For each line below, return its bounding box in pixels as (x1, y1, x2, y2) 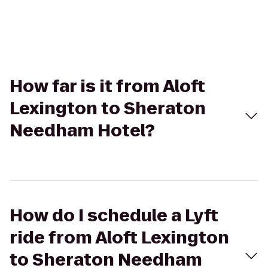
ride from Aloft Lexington (10, 226, 229, 249)
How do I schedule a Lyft (10, 204, 218, 227)
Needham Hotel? (10, 119, 155, 142)
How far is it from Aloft (10, 75, 205, 98)
